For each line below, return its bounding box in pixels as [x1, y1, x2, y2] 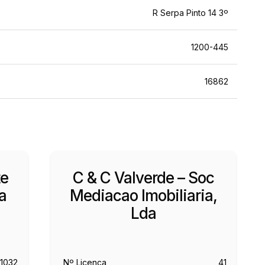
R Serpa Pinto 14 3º [152, 8, 228, 18]
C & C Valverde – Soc [72, 168, 214, 187]
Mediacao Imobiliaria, [69, 186, 217, 205]
